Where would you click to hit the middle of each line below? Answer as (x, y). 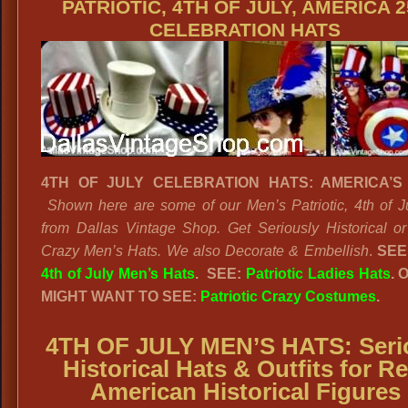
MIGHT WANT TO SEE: (121, 296)
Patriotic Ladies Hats (318, 274)
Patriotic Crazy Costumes (288, 296)
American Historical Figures (245, 392)
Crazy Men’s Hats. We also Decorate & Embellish (205, 251)
